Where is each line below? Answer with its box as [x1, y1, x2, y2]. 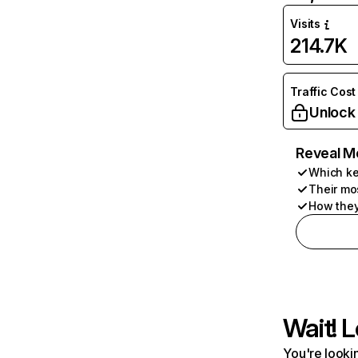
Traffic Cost [290, 85, 356, 98]
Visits [290, 17, 320, 30]
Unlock [309, 104, 356, 121]
